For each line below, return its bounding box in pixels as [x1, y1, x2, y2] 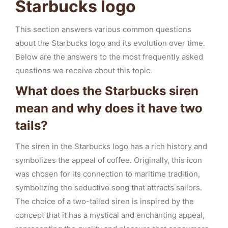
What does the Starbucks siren [15, 83, 198, 98]
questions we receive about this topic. [15, 66, 152, 75]
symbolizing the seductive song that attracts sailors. [15, 183, 202, 192]
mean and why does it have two [15, 101, 203, 116]
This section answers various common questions [15, 24, 191, 34]
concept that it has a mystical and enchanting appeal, [15, 210, 205, 220]
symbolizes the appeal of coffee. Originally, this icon [15, 155, 202, 165]
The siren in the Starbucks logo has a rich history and [15, 141, 207, 151]
